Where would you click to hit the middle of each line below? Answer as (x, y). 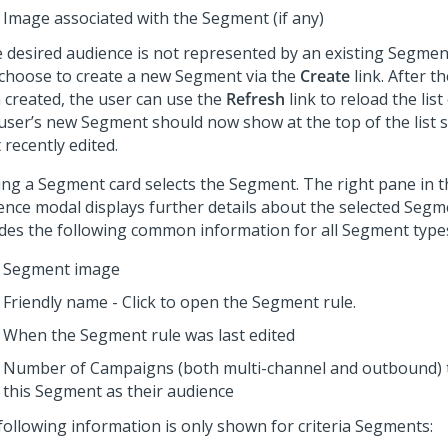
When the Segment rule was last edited (149, 335)
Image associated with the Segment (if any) (163, 18)
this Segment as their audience (118, 391)
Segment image (61, 269)
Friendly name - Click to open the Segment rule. (179, 302)
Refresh (255, 99)
